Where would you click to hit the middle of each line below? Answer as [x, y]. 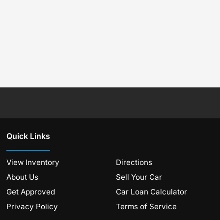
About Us [23, 177]
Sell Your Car [139, 177]
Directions [134, 162]
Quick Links [28, 136]
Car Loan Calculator [151, 192]
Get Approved [31, 192]
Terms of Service [146, 206]
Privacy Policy [32, 206]
